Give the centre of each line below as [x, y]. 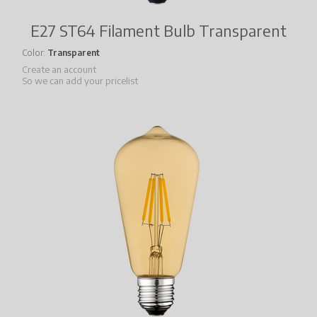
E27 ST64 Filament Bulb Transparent [158, 31]
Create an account [59, 70]
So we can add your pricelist [80, 81]
